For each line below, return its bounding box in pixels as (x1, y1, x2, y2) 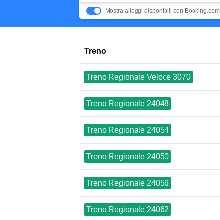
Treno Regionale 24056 (86, 179, 169, 187)
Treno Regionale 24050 (86, 152, 169, 161)
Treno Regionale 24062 (86, 205, 169, 214)
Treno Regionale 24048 (86, 99, 169, 108)
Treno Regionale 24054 (86, 126, 169, 134)
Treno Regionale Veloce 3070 (86, 73, 191, 81)
